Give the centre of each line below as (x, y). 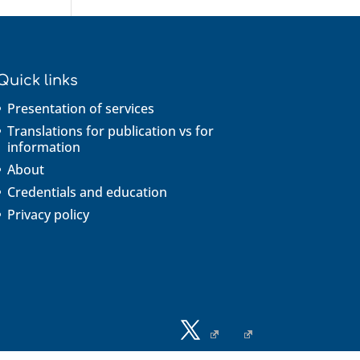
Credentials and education (87, 192)
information (43, 147)
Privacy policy (48, 214)
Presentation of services (80, 108)
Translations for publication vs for (110, 131)
